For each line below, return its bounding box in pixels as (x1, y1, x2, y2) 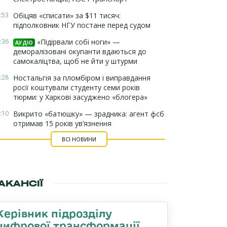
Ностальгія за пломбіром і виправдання (13, 73, 150, 83)
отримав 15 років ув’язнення (13, 119, 111, 128)
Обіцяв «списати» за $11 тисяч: (13, 11, 121, 20)
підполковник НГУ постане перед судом (13, 20, 150, 30)
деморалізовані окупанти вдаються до (13, 47, 146, 56)
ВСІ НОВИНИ (61, 135, 96, 143)
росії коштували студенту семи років (13, 83, 140, 92)
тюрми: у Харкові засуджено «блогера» (13, 92, 147, 102)
